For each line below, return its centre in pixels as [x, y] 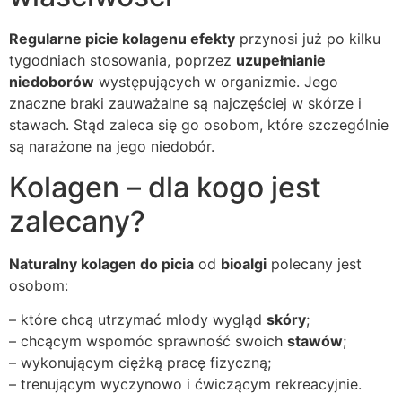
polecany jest [314, 263]
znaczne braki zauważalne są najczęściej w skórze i [185, 104]
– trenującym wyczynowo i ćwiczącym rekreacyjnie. [185, 384]
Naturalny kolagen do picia [101, 263]
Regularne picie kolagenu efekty [122, 39]
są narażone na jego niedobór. [112, 147]
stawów [315, 341]
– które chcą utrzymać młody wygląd [138, 319]
